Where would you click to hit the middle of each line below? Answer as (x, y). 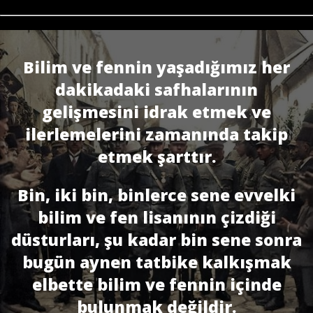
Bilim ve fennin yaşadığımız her (156, 67)
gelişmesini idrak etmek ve (156, 111)
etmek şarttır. (156, 156)
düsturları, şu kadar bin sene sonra (156, 239)
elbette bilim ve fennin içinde (156, 284)
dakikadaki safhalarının (156, 89)
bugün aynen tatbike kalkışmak (156, 262)
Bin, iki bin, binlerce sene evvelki (156, 195)
